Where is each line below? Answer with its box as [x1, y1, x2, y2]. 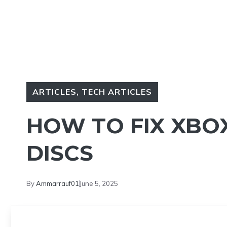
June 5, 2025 [80, 179, 118, 187]
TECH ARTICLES [81, 87, 153, 97]
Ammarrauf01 [36, 179, 79, 187]
